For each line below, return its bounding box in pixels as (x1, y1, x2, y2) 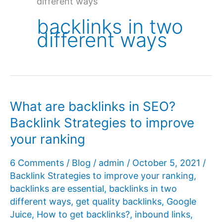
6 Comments (10, 157, 64, 168)
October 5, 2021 (132, 157, 203, 168)
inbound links (135, 209, 190, 220)
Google (166, 196, 196, 207)
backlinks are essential (10, 183, 104, 194)
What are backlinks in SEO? (10, 99, 175, 114)
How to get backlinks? (37, 209, 130, 220)
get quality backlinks (76, 196, 162, 207)
